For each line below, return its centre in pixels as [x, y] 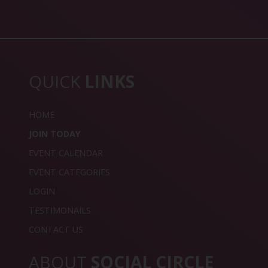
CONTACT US [56, 230]
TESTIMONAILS [60, 211]
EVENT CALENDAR [66, 153]
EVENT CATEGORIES [69, 172]
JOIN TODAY [55, 134]
